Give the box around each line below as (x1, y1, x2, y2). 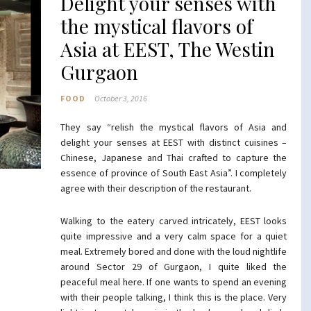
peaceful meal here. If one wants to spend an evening (60, 276, 287, 288)
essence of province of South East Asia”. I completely (60, 167, 287, 179)
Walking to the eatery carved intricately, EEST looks (60, 215, 287, 227)
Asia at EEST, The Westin (60, 36, 276, 62)
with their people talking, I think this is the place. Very (60, 291, 287, 303)
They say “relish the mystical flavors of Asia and (60, 121, 287, 133)
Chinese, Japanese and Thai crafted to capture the (60, 151, 287, 164)
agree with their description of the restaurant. (60, 182, 252, 194)
